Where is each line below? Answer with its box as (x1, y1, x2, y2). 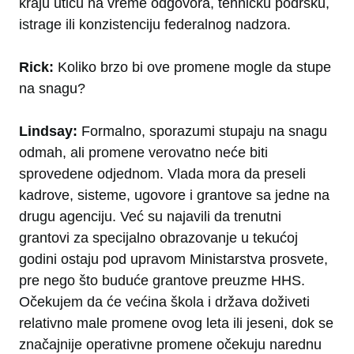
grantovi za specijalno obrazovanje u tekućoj (19, 230, 298, 247)
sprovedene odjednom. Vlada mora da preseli (19, 166, 306, 183)
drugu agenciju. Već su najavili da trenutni (19, 209, 281, 225)
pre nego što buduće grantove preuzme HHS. (19, 273, 305, 289)
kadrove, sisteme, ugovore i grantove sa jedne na (19, 187, 330, 204)
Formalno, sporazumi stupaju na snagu (81, 123, 327, 140)
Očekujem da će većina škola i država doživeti (19, 294, 310, 311)
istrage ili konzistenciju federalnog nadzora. (19, 17, 291, 33)
